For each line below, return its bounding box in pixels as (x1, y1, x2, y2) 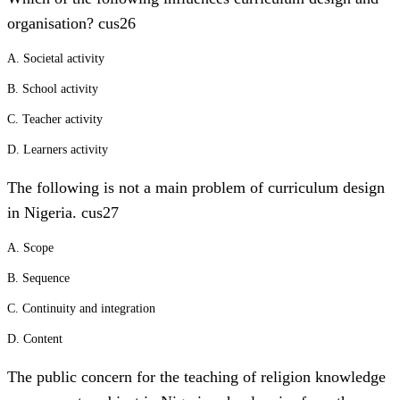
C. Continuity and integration (7, 302, 155, 315)
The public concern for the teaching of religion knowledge (7, 368, 386, 386)
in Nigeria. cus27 (7, 204, 119, 221)
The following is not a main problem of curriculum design (7, 179, 385, 196)
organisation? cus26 (7, 14, 136, 32)
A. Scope (7, 241, 54, 254)
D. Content (7, 332, 62, 346)
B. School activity (7, 82, 98, 96)
